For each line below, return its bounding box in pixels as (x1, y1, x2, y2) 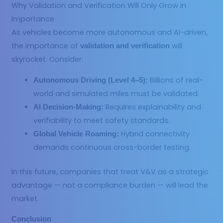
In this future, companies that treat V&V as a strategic (11, 166, 209, 177)
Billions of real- (148, 75, 204, 86)
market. (11, 193, 39, 204)
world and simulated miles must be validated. (33, 89, 200, 99)
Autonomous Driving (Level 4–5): (33, 76, 148, 85)
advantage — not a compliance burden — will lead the (11, 180, 209, 190)
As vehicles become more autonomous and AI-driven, (11, 27, 208, 38)
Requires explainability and (104, 102, 202, 112)
